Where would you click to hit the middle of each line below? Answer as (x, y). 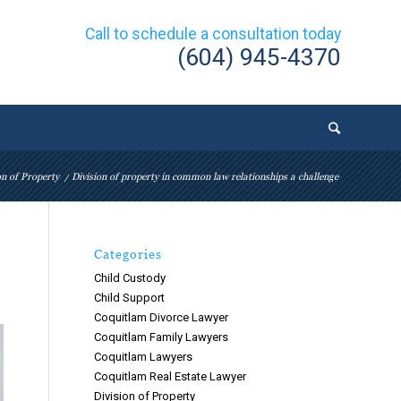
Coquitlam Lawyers (144, 357)
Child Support (130, 298)
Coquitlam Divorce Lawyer (162, 317)
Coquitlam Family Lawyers (162, 337)
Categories (128, 254)
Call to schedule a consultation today (213, 34)
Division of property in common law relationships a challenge (205, 176)
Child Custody (130, 278)
